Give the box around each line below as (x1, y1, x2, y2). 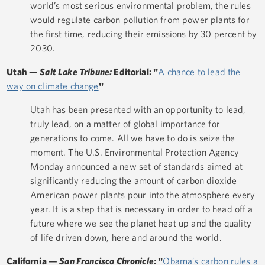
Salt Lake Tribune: (40, 66, 114, 77)
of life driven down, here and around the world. (30, 232, 222, 243)
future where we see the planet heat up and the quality (30, 218, 251, 229)
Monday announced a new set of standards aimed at (30, 161, 243, 172)
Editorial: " (114, 66, 159, 77)
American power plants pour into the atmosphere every (30, 189, 256, 201)
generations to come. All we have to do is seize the (30, 132, 235, 144)
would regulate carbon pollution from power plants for (30, 14, 250, 25)
